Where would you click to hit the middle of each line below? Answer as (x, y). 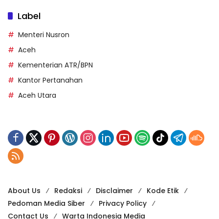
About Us (24, 191)
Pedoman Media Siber (46, 204)
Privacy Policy (123, 204)
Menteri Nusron (44, 35)
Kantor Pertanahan (50, 80)
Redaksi (68, 191)
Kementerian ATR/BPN (55, 65)
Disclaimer (114, 191)
